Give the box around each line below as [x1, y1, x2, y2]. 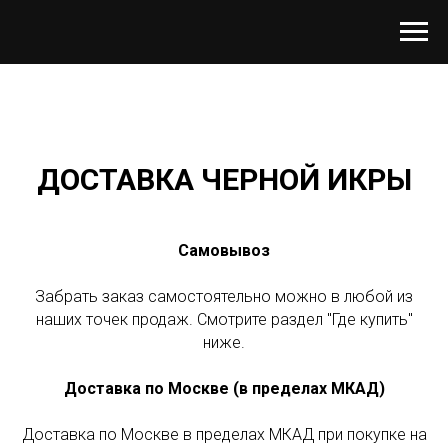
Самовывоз [178, 241, 270, 260]
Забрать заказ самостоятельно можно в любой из [35, 287, 413, 306]
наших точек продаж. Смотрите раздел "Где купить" [35, 310, 413, 329]
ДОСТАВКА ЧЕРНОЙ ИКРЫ [36, 162, 412, 197]
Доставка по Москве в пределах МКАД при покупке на [21, 425, 427, 444]
